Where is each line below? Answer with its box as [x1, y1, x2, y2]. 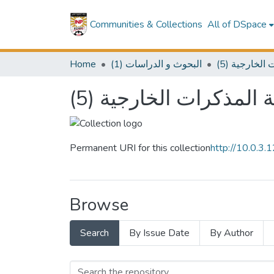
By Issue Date [129, 226, 190, 240]
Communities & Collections [90, 18, 203, 31]
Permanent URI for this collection [70, 141, 210, 155]
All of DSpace [207, 18, 267, 31]
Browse [70, 193, 128, 217]
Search [80, 226, 109, 240]
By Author [210, 226, 253, 240]
